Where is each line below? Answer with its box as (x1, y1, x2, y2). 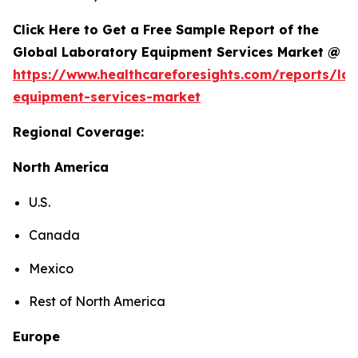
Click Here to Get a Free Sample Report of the (13, 22, 319, 38)
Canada (29, 227, 80, 244)
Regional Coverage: (13, 124, 144, 141)
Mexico (29, 260, 74, 276)
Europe (13, 328, 60, 345)
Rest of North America (29, 293, 169, 310)
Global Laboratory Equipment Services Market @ (13, 44, 340, 61)
